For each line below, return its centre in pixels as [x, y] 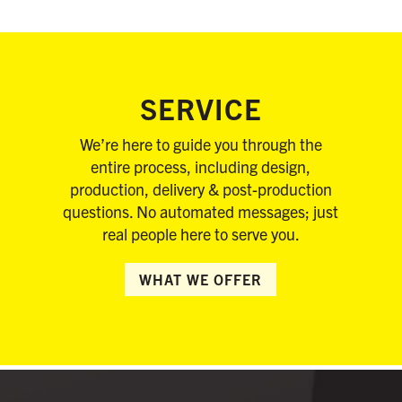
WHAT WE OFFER [201, 279]
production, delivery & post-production [201, 188]
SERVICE [201, 107]
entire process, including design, [201, 166]
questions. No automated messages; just [201, 211]
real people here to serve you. [201, 233]
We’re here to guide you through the [201, 144]
